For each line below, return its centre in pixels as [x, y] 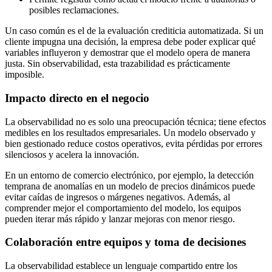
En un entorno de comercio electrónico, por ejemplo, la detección [129, 175]
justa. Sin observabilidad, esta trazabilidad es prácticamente [117, 64]
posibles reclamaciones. [74, 10]
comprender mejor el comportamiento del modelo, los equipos [123, 208]
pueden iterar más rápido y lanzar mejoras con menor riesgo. [120, 219]
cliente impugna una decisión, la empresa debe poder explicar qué [130, 42]
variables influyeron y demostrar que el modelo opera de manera [127, 53]
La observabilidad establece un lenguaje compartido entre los [121, 266]
